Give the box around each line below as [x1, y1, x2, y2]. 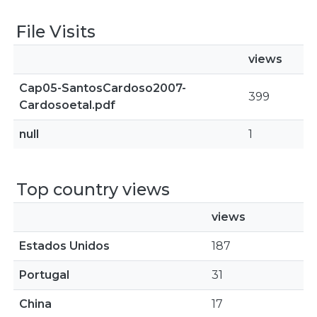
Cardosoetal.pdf [19, 98, 115, 112]
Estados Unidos [19, 239, 110, 253]
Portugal [19, 268, 69, 282]
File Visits [16, 21, 96, 42]
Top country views [16, 179, 170, 200]
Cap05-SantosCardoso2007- [19, 81, 186, 95]
